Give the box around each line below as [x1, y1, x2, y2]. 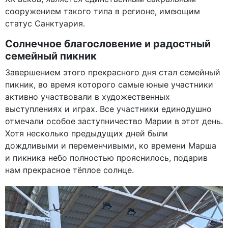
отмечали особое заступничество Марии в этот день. [5, 116, 223, 126]
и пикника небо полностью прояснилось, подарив [5, 152, 208, 163]
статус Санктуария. [5, 18, 85, 28]
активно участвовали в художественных [5, 91, 170, 102]
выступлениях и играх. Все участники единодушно [5, 103, 212, 114]
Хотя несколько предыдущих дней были [5, 128, 168, 138]
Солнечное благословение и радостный [5, 37, 211, 50]
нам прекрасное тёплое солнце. [5, 164, 134, 175]
